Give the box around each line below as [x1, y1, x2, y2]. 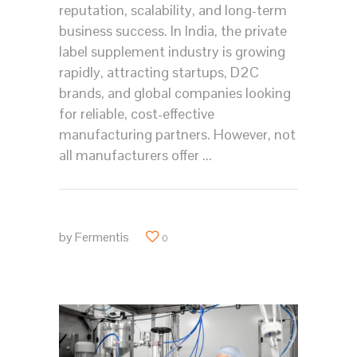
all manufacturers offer [59, 146, 202, 165]
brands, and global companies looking [59, 84, 291, 103]
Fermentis [75, 228, 129, 245]
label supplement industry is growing [59, 42, 285, 61]
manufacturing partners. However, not [59, 125, 296, 144]
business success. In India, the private [59, 22, 287, 41]
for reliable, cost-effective [59, 104, 214, 124]
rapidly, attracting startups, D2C [59, 63, 259, 82]
